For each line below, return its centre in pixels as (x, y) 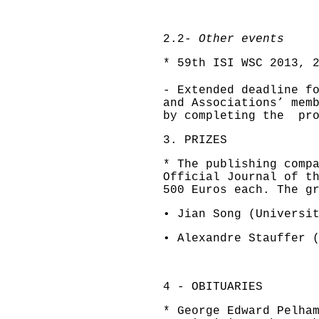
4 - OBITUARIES (213, 287)
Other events (238, 39)
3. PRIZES (195, 141)
